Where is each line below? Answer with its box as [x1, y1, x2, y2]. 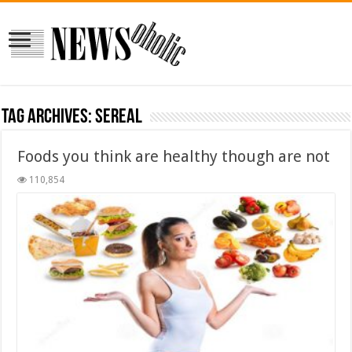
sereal [95, 106, 143, 128]
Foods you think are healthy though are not [17, 146, 331, 166]
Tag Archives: [2, 106, 96, 128]
